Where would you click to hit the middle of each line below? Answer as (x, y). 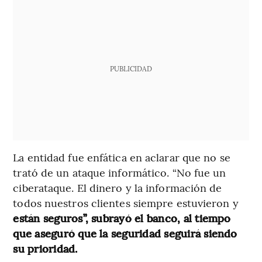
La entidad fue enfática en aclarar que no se (122, 157)
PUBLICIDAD (131, 69)
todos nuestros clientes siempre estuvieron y (126, 203)
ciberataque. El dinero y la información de (118, 188)
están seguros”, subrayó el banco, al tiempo (122, 218)
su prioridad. (45, 249)
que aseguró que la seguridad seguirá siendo (125, 233)
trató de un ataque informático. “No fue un (120, 173)
